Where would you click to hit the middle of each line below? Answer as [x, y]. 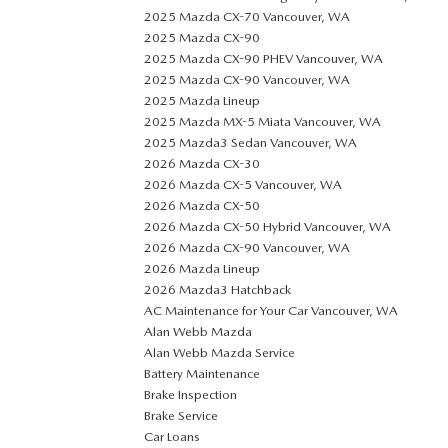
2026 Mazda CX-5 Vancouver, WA [243, 184]
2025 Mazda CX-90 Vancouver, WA [247, 79]
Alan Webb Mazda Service [219, 352]
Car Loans [172, 436]
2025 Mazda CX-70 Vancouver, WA [247, 16]
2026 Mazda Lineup [202, 268]
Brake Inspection [190, 394]
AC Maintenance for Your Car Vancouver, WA [271, 310]
